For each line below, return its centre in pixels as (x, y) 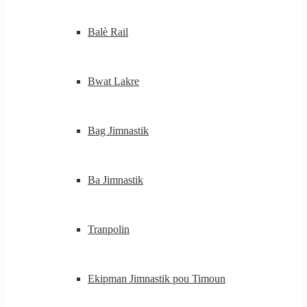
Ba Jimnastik (115, 180)
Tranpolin (109, 229)
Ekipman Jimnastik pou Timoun (157, 279)
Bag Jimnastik (118, 131)
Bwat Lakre (113, 81)
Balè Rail (108, 32)
